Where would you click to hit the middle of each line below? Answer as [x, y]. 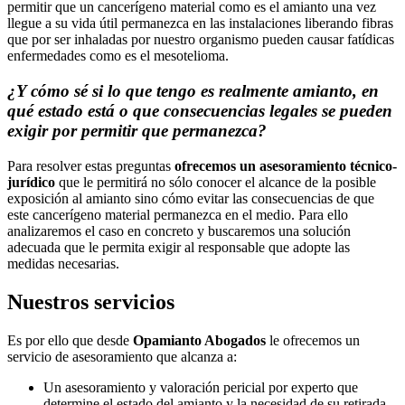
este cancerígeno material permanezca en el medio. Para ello [178, 214]
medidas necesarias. [63, 263]
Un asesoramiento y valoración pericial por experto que [201, 387]
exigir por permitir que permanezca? [137, 131]
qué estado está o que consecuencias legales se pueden [200, 111]
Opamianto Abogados [199, 340]
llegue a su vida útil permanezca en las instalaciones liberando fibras [200, 24]
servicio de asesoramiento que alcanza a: [122, 356]
